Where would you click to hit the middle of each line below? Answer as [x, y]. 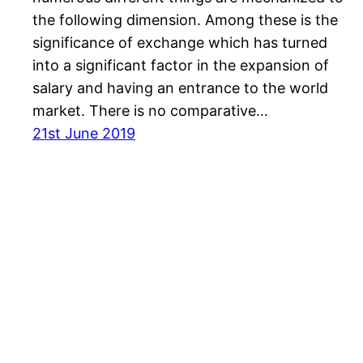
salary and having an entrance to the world [180, 88]
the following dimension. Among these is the [185, 20]
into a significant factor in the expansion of [181, 66]
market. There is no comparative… [150, 111]
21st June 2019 [84, 134]
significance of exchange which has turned [180, 43]
